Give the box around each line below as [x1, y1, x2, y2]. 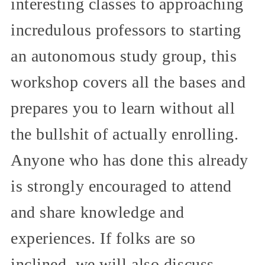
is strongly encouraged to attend [11, 177, 232, 196]
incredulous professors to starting [11, 21, 242, 40]
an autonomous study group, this [11, 47, 237, 66]
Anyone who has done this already [11, 151, 248, 170]
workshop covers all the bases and [11, 73, 246, 92]
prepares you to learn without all [11, 99, 235, 118]
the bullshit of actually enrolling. [11, 125, 239, 144]
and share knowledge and [11, 203, 185, 222]
